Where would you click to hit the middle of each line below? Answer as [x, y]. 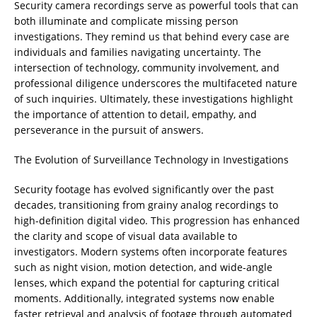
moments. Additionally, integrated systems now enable [144, 298]
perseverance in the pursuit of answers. [109, 130]
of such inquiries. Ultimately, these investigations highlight [154, 99]
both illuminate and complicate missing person [126, 21]
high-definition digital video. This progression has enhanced [157, 220]
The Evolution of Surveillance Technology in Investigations [151, 160]
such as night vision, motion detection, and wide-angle [143, 267]
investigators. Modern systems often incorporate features [151, 252]
